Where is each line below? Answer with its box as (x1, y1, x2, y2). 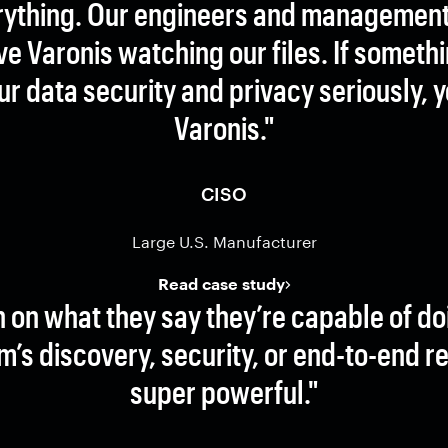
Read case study (157, 274, 285, 293)
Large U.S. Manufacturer (131, 232, 317, 251)
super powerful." (130, 373, 318, 410)
